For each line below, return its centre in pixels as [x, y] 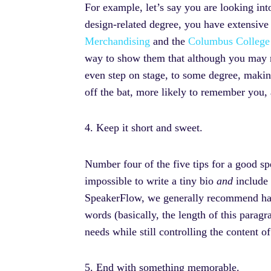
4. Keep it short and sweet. [145, 128]
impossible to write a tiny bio [151, 181]
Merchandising [117, 41]
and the [169, 41]
